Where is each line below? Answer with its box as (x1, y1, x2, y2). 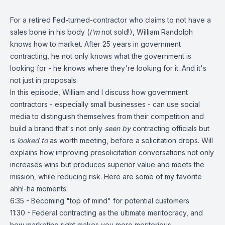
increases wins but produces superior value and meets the (10, 160, 204, 169)
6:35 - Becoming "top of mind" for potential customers (10, 196, 189, 205)
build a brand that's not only (10, 124, 104, 133)
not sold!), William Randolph (99, 28, 193, 36)
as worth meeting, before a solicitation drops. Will (48, 136, 213, 145)
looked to (17, 136, 48, 145)
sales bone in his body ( (10, 28, 89, 36)
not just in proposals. (10, 76, 78, 84)
